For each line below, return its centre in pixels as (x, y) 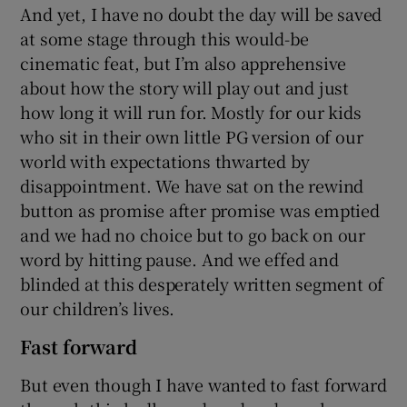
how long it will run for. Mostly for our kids (191, 111)
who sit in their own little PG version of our (192, 136)
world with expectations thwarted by (165, 160)
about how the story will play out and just (185, 87)
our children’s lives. (98, 308)
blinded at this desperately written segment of (202, 283)
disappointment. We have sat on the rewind (192, 185)
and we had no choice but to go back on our (193, 234)
